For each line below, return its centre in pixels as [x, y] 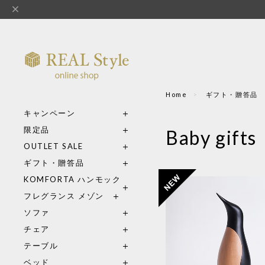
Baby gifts [211, 138]
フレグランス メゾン [64, 196]
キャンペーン [50, 113]
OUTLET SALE [54, 146]
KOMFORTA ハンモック [72, 179]
